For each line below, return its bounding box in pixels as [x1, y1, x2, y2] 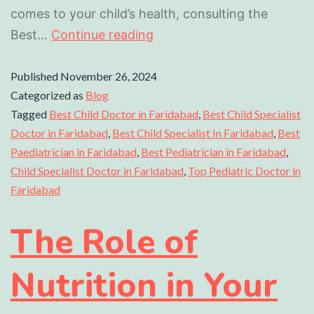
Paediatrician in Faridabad [11, 145, 137, 159]
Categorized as [11, 88, 86, 102]
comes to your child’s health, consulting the [11, 6, 268, 22]
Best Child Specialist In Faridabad [112, 126, 273, 140]
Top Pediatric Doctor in [188, 164, 301, 178]
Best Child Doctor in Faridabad [49, 107, 198, 121]
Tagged [11, 107, 49, 121]
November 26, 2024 [60, 69, 157, 83]
